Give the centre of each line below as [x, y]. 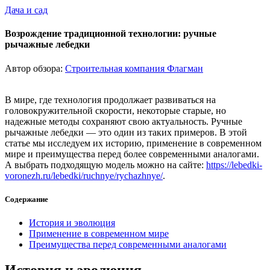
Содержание [27, 199]
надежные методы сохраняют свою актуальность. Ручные [124, 121]
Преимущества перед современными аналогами [128, 244]
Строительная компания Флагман [134, 68]
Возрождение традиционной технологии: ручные [111, 34]
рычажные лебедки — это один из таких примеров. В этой [126, 132]
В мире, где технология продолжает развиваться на [110, 99]
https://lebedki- [234, 165]
